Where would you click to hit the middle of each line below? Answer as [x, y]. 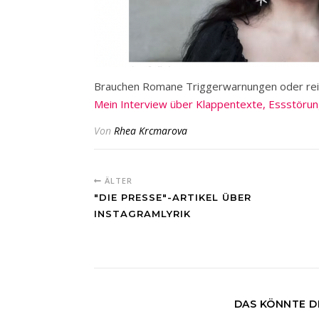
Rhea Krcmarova [151, 131]
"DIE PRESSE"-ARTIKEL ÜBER [173, 198]
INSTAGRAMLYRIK [142, 214]
